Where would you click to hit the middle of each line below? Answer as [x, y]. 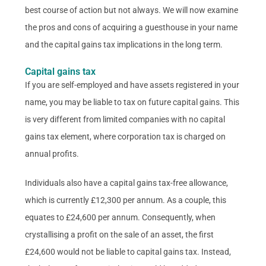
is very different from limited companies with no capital [125, 119]
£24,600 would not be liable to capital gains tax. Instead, [128, 251]
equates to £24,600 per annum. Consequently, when [121, 217]
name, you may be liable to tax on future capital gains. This [132, 102]
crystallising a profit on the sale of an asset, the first [120, 234]
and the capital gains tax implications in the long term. [124, 44]
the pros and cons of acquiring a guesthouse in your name [132, 27]
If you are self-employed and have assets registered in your [132, 85]
